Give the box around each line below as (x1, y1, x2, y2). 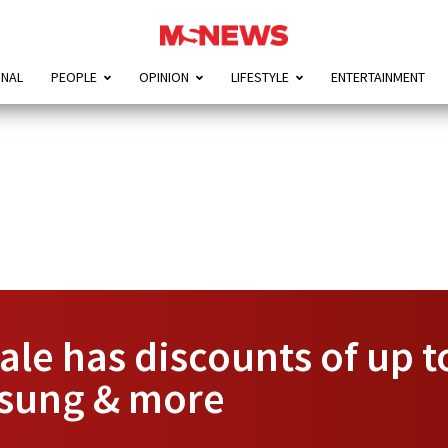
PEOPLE (50, 68, 97, 87)
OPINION (138, 68, 189, 87)
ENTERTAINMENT (330, 68, 425, 87)
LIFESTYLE (230, 68, 289, 87)
